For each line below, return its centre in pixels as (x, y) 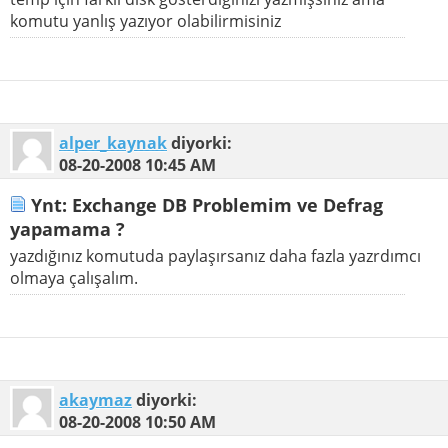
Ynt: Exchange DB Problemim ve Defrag (204, 204)
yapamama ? (67, 228)
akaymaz (95, 399)
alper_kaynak (113, 143)
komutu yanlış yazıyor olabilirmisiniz (145, 21)
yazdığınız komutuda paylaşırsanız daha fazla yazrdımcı (215, 255)
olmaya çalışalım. (74, 277)
